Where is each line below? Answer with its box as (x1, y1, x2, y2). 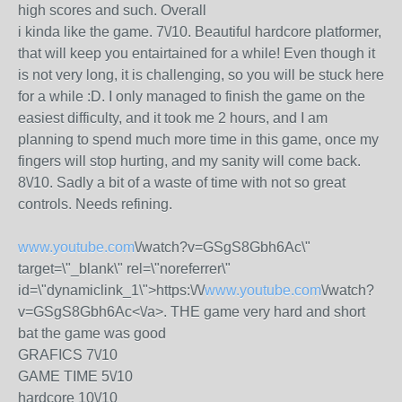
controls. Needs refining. (18, 197, 172, 212)
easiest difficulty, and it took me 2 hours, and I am (18, 110, 328, 126)
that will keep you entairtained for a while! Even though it (18, 46, 375, 61)
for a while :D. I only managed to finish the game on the (18, 89, 365, 104)
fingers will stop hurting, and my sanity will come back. (18, 153, 361, 169)
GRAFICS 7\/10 (18, 347, 118, 363)
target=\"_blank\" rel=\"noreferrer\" (18, 261, 231, 276)
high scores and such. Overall (18, 3, 206, 18)
